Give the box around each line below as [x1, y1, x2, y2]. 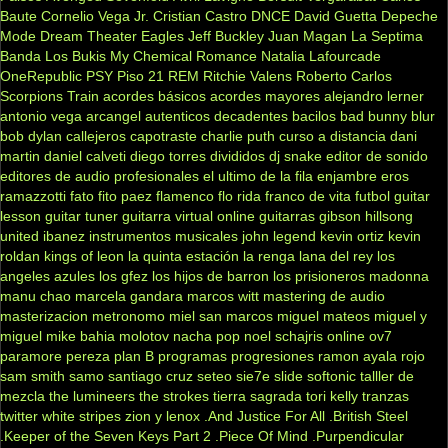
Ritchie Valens [203, 67, 292, 84]
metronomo [92, 307, 165, 324]
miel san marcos [169, 307, 273, 324]
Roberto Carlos [296, 67, 392, 84]
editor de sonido [326, 147, 428, 164]
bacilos [292, 107, 336, 124]
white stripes [42, 407, 121, 424]
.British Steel [329, 407, 408, 424]
